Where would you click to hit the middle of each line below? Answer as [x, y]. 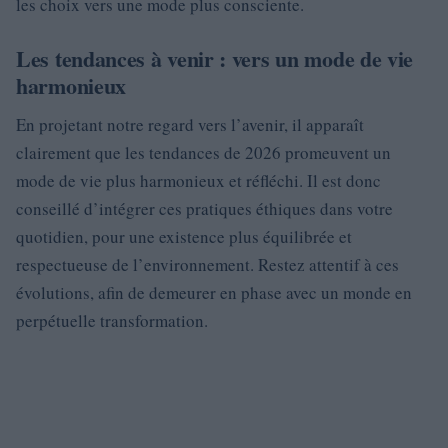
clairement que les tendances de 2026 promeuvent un [203, 152]
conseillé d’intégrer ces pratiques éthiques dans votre [204, 208]
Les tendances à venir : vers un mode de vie [215, 58]
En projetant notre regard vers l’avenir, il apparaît [190, 124]
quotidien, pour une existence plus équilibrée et [184, 236]
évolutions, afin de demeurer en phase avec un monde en [214, 292]
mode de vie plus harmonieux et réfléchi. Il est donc [198, 180]
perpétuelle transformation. [112, 320]
